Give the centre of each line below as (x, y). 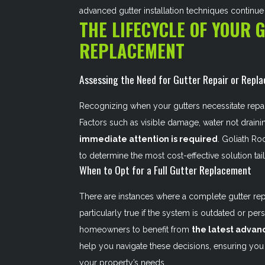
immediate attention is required (149, 139)
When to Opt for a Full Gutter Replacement (166, 170)
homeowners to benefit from (136, 230)
